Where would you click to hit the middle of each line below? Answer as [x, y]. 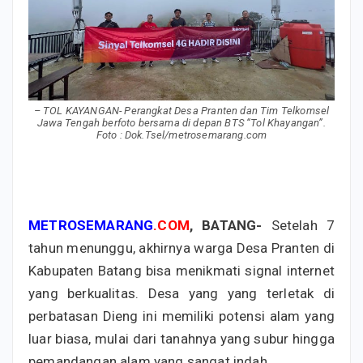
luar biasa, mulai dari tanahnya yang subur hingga [181, 338]
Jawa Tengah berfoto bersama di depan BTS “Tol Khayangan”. [181, 122]
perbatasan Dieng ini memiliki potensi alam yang [181, 316]
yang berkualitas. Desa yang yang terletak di [181, 293]
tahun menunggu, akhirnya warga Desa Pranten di [181, 248]
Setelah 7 [298, 225]
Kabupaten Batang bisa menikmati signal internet [181, 270]
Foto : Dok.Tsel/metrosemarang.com [181, 135]
